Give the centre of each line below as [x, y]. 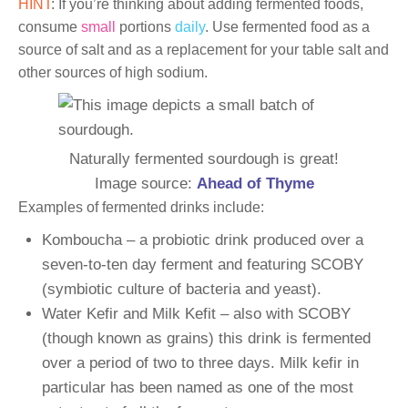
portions [147, 26]
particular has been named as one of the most [197, 387]
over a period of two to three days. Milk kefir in [200, 362]
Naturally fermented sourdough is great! [204, 158]
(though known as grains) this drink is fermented [206, 338]
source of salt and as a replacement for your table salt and [204, 49]
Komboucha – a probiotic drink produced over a [202, 240]
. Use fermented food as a [287, 26]
